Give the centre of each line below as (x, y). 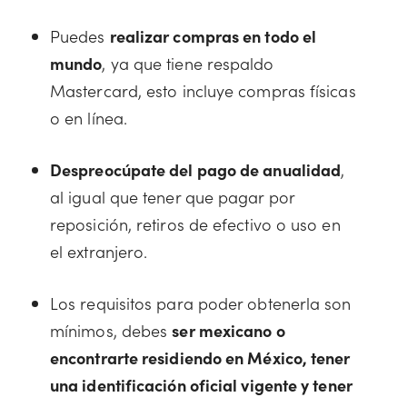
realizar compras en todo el (213, 36)
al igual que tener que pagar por (172, 197)
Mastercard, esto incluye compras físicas (203, 90)
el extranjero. (99, 251)
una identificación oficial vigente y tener (201, 385)
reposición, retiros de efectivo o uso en (195, 224)
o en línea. (89, 118)
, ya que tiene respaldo (188, 63)
